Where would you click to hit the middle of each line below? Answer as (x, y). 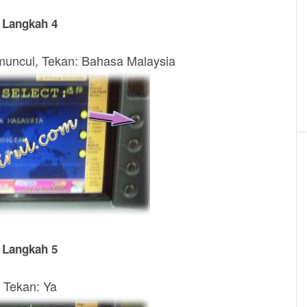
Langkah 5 (30, 249)
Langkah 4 (30, 23)
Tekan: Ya (30, 286)
